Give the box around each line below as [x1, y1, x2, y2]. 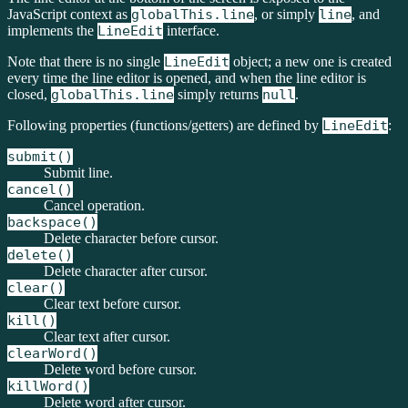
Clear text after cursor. [44, 329, 170, 344]
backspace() [7, 214, 97, 230]
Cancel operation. [44, 198, 145, 213]
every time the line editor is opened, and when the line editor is [7, 70, 366, 86]
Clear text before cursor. [44, 296, 181, 311]
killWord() [7, 378, 89, 394]
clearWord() [7, 345, 97, 362]
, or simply [254, 6, 319, 22]
